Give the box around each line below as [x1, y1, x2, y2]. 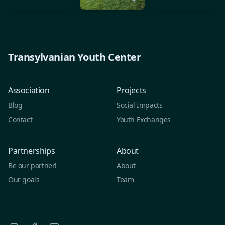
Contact [8, 114, 33, 124]
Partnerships [8, 145, 55, 156]
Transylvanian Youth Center [8, 50, 141, 64]
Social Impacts [117, 100, 163, 110]
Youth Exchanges [117, 114, 171, 124]
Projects [117, 84, 146, 96]
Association [8, 84, 50, 96]
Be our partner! [8, 160, 57, 170]
